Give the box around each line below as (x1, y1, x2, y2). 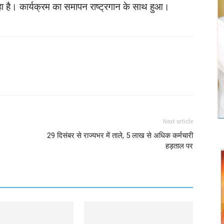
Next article (163, 118, 193, 125)
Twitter (6, 70, 24, 78)
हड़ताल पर (165, 141, 193, 151)
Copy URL (67, 70, 92, 78)
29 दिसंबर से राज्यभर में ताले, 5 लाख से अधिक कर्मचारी (47, 131, 193, 140)
